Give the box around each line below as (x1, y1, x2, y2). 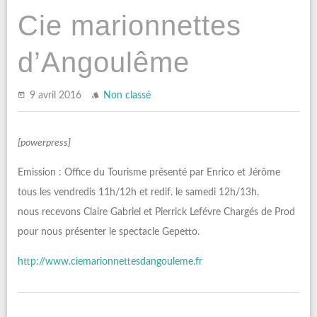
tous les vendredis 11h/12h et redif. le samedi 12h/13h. (18, 188, 259, 197)
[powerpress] (18, 138, 71, 148)
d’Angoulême (18, 47, 190, 78)
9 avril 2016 (30, 91, 84, 100)
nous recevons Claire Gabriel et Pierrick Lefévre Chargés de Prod (18, 207, 295, 217)
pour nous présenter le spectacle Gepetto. (18, 227, 200, 237)
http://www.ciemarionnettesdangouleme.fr (18, 257, 202, 267)
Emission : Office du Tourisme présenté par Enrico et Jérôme (18, 168, 280, 178)
